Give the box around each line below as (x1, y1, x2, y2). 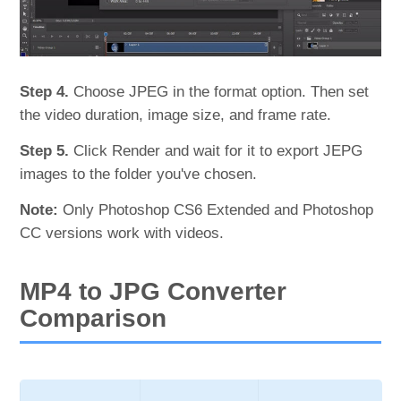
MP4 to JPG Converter (20, 277, 287, 305)
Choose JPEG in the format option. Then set (69, 82, 370, 100)
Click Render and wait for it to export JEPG (69, 141, 363, 159)
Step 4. (20, 82, 70, 100)
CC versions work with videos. (20, 224, 225, 242)
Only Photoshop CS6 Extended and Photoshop (58, 200, 374, 218)
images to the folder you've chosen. (20, 165, 258, 183)
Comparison (20, 303, 167, 332)
